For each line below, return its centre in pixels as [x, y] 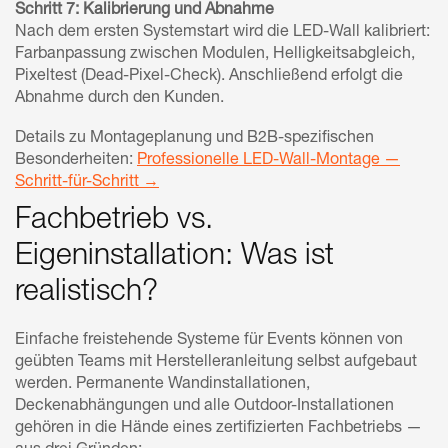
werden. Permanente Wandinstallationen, [162, 384]
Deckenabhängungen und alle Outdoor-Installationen [204, 406]
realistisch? [86, 293]
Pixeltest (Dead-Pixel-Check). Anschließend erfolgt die [209, 76]
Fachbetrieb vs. [114, 221]
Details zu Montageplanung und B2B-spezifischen [194, 138]
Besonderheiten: [76, 160]
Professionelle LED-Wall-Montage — [268, 160]
